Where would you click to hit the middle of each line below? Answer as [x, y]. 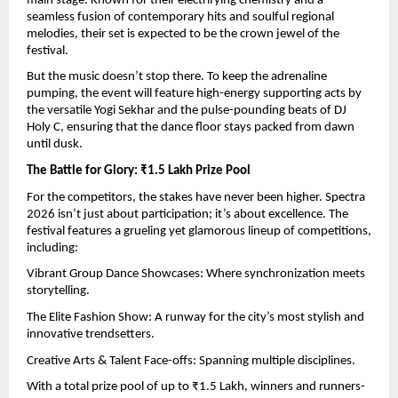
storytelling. [58, 291]
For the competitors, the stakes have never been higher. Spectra [196, 197]
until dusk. [55, 145]
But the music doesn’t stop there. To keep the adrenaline [177, 77]
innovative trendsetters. [91, 335]
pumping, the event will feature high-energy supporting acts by [194, 94]
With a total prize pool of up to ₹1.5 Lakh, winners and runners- [196, 387]
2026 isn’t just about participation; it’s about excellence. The [187, 214]
